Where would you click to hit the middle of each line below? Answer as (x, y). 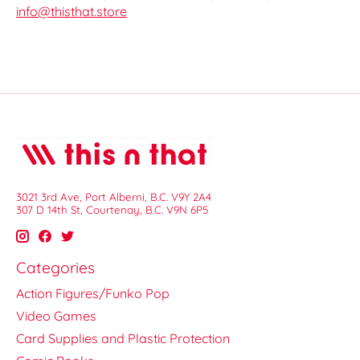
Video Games (56, 315)
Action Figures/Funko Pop (93, 293)
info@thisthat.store (72, 12)
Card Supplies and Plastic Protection (123, 338)
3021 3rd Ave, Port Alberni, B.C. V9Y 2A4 (114, 197)
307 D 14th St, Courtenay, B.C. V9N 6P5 (112, 210)
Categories (55, 268)
